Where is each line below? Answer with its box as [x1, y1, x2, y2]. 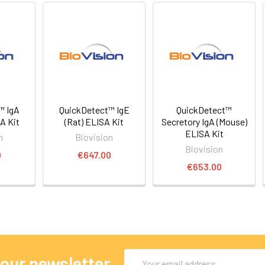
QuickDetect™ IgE [59, 104, 130, 115]
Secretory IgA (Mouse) [161, 115, 247, 127]
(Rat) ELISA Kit [64, 115, 124, 127]
